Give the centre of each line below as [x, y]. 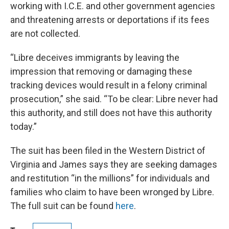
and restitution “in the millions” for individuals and [110, 178]
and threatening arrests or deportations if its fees [110, 19]
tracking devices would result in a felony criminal [109, 85]
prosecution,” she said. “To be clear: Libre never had [114, 99]
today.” [24, 126]
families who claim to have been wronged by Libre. [112, 192]
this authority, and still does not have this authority [111, 112]
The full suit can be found [63, 205]
